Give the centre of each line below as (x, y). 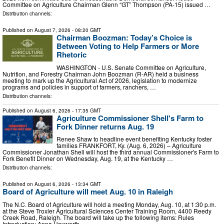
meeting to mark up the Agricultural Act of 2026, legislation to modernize (100, 80)
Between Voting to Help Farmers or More (128, 46)
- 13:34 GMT (86, 184)
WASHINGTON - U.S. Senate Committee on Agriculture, (131, 67)
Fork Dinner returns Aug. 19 (105, 126)
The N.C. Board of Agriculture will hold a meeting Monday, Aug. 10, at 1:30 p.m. (109, 204)
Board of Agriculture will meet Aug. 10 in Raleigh (88, 192)
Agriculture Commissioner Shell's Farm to (130, 118)
